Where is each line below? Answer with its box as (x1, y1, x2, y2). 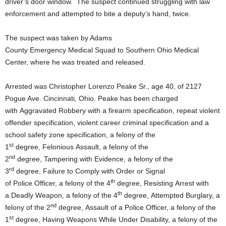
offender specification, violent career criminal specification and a (5, 119, 209, 127)
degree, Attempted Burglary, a (122, 191, 220, 200)
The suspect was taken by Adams (5, 34, 112, 42)
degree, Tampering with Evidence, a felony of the (15, 155, 173, 163)
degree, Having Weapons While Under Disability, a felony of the (14, 215, 217, 224)
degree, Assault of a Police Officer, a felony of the (56, 203, 216, 212)
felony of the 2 (5, 203, 50, 212)
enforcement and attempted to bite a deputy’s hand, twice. (5, 10, 191, 18)
